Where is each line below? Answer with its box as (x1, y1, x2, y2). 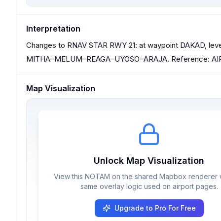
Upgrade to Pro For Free (114, 204, 196, 212)
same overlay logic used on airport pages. (80, 182, 218, 190)
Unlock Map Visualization (94, 155, 204, 166)
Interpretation (26, 24, 80, 34)
